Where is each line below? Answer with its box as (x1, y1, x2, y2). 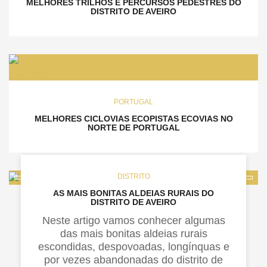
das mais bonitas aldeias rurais (60, 227, 207, 240)
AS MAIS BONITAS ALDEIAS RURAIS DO (53, 188, 214, 198)
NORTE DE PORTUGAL (87, 123, 180, 133)
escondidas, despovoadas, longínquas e (38, 240, 229, 253)
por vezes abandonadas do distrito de (44, 253, 223, 266)
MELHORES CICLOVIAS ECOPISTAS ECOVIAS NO (34, 114, 233, 124)
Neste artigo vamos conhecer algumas (42, 214, 225, 226)
